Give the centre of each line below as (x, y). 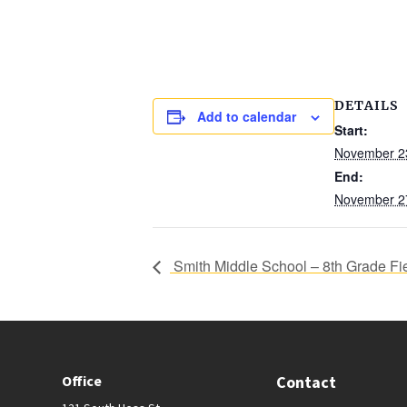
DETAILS (366, 105)
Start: (351, 130)
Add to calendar (247, 116)
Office (81, 381)
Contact (307, 382)
